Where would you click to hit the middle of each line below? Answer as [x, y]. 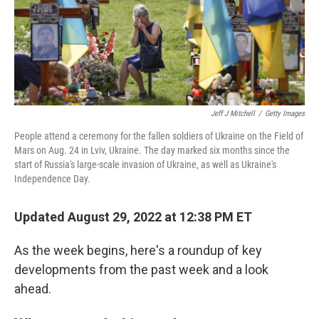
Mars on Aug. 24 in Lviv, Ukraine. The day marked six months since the [152, 150]
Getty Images [285, 114]
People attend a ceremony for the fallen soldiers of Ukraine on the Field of [159, 136]
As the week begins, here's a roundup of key [138, 250]
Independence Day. [52, 179]
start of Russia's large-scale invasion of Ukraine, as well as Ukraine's [145, 164]
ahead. [33, 289]
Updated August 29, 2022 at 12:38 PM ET [133, 217]
